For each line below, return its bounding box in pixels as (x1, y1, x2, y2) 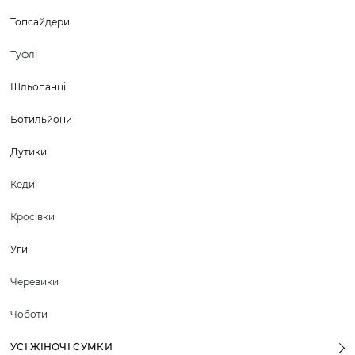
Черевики (10, 276, 59, 288)
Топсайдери (10, 16, 70, 28)
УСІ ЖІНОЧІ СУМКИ (10, 341, 113, 353)
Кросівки (10, 211, 55, 223)
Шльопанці (10, 81, 66, 93)
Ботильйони (10, 113, 72, 125)
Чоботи (10, 308, 48, 320)
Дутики (10, 146, 47, 158)
